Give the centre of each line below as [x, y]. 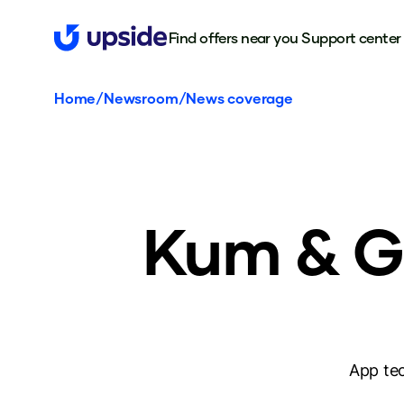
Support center [351, 37]
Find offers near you [234, 37]
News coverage [239, 98]
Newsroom [141, 98]
